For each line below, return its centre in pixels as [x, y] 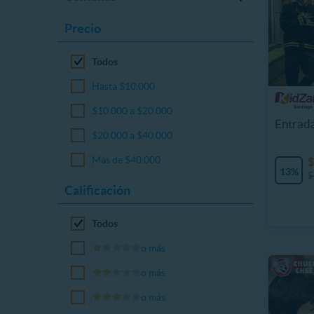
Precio [83, 28]
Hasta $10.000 [124, 86]
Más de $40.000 [127, 160]
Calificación [97, 190]
